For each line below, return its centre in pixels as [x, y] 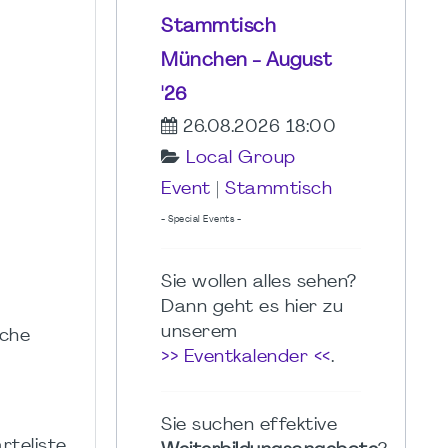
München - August [246, 60]
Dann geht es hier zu [252, 307]
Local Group [241, 158]
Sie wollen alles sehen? [259, 282]
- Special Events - [201, 219]
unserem [199, 332]
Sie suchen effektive [249, 425]
